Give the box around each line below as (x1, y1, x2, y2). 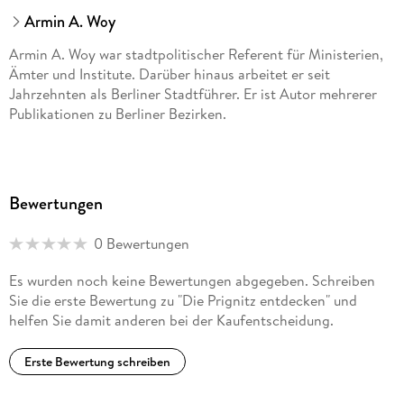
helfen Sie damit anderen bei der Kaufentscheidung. (8, 310, 334, 331)
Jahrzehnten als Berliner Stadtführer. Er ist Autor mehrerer (8, 84, 377, 105)
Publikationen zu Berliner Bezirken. (8, 104, 226, 124)
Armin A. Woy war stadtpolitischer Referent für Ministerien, (8, 44, 383, 65)
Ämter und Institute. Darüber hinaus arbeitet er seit (8, 64, 330, 85)
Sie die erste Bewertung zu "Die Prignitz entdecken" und (8, 290, 357, 311)
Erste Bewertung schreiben (23, 352, 170, 371)
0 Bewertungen (93, 234, 189, 254)
